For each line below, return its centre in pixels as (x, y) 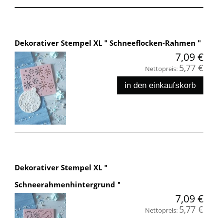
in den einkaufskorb (160, 85)
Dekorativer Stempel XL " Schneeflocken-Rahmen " (108, 43)
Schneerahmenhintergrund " (68, 184)
